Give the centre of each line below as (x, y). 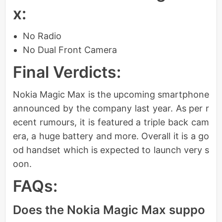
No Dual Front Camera (70, 50)
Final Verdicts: (67, 72)
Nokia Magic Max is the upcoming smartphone (111, 95)
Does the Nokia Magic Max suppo (109, 210)
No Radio (42, 36)
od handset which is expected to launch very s (111, 150)
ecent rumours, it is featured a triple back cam (111, 122)
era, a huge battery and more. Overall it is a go (111, 136)
